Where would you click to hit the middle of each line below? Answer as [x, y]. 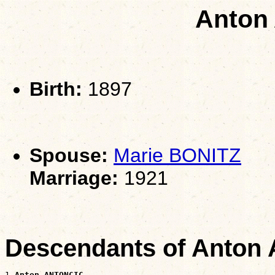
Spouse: [69, 155]
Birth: [56, 89]
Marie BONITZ [177, 155]
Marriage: [74, 178]
